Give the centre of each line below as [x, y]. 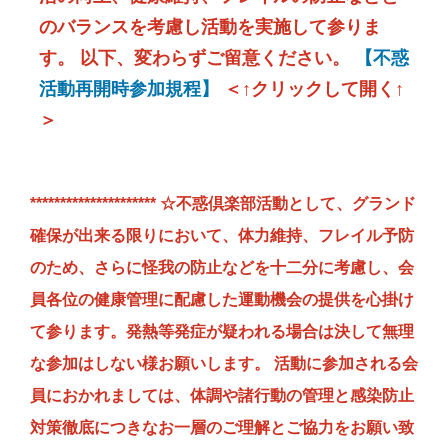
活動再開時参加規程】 [129, 88]
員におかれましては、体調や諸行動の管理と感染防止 [222, 396]
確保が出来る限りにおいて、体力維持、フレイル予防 [222, 236]
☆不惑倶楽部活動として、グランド [288, 204]
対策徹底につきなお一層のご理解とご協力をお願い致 [222, 428]
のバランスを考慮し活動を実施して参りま [210, 26]
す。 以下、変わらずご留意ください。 [197, 57]
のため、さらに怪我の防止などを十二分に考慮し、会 [222, 268]
